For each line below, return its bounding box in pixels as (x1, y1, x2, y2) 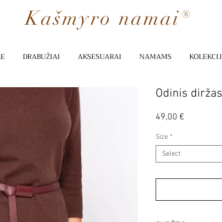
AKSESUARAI (77, 51, 121, 62)
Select (162, 150, 180, 158)
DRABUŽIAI (22, 51, 60, 62)
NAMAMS (139, 51, 171, 62)
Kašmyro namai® (25, 6, 192, 31)
